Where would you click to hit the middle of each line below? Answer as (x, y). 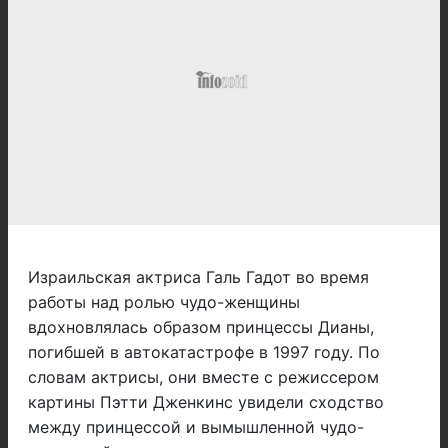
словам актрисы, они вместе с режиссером (203, 377)
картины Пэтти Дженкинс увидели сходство (206, 402)
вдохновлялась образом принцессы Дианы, (201, 327)
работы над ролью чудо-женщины (164, 302)
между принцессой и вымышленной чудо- (196, 427)
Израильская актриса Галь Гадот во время (198, 277)
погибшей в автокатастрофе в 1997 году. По (204, 352)
